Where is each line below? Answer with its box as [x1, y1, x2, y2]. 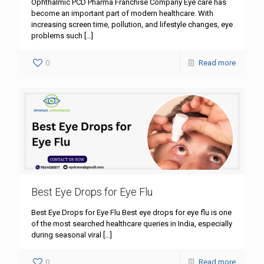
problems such [31, 31, 82, 40]
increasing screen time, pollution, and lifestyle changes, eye [31, 19, 233, 29]
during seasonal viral [31, 230, 101, 240]
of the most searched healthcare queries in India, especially [31, 219, 232, 229]
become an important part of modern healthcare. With [31, 8, 213, 18]
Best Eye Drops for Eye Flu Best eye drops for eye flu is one [31, 208, 232, 217]
